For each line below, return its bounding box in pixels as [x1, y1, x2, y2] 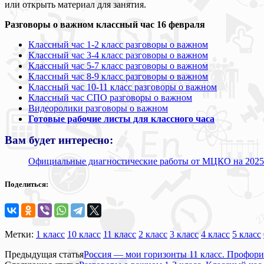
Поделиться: [5, 179, 48, 189]
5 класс [232, 229, 261, 240]
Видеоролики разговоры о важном [28, 103, 168, 113]
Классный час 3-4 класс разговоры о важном [28, 49, 208, 60]
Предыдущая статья [5, 249, 84, 260]
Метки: [5, 229, 36, 240]
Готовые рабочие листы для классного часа [28, 113, 214, 124]
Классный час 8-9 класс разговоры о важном [28, 71, 208, 81]
